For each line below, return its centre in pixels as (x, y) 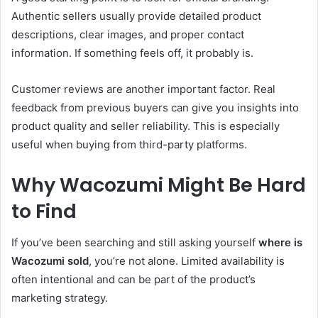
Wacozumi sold (50, 261)
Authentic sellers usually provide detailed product (136, 16)
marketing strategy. (60, 298)
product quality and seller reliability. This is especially (146, 126)
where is (280, 243)
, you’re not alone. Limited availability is (187, 261)
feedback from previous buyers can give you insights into (155, 107)
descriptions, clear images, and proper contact (128, 34)
